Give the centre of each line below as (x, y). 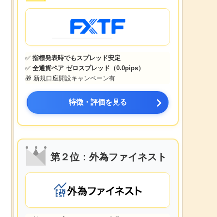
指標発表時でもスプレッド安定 (77, 58)
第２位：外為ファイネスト (108, 157)
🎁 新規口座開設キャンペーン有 (70, 78)
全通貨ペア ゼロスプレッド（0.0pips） (88, 68)
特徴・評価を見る (98, 102)
